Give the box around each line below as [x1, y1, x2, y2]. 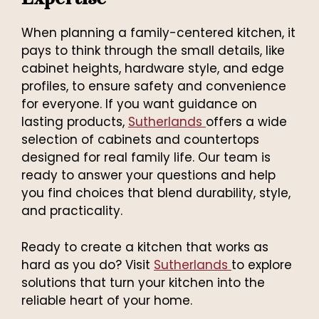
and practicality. [21, 202, 122, 220]
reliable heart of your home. [21, 291, 196, 309]
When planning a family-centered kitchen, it [21, 24, 296, 42]
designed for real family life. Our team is [21, 149, 271, 167]
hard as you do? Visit [21, 256, 154, 273]
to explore [231, 256, 292, 273]
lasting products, [21, 113, 128, 131]
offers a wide [206, 113, 287, 131]
